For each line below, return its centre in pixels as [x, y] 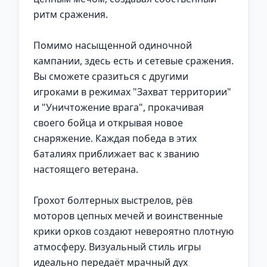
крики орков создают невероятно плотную [133, 231]
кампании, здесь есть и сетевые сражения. [133, 61]
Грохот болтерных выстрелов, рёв [113, 200]
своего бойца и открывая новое [108, 123]
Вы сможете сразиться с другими [111, 76]
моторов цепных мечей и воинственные [128, 216]
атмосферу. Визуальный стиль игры [117, 247]
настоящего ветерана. [86, 169]
